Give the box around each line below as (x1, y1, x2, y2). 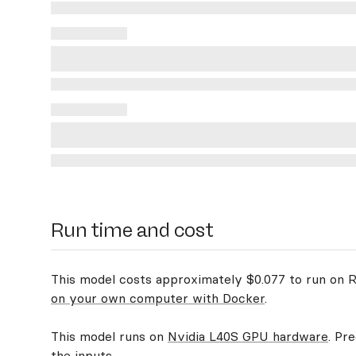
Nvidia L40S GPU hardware (168, 328, 328, 344)
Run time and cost (51, 219, 214, 242)
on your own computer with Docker (51, 290, 265, 306)
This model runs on (51, 328, 168, 344)
